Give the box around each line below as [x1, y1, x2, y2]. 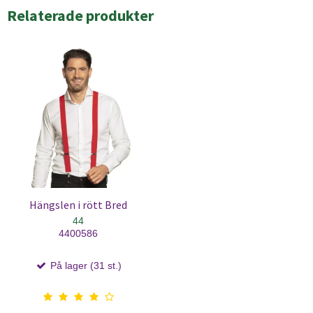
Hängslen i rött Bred [29, 198, 127, 212]
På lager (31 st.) [48, 259, 122, 271]
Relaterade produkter [7, 6, 154, 26]
